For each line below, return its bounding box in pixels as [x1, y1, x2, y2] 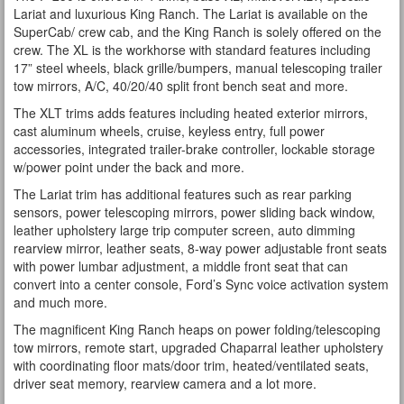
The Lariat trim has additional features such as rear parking [14, 185, 352, 203]
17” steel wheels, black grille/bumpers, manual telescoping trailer [14, 59, 382, 77]
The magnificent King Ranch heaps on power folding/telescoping [14, 320, 381, 338]
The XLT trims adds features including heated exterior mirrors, [14, 104, 368, 122]
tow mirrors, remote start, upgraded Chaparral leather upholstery [14, 338, 383, 356]
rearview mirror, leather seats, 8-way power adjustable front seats [14, 239, 387, 257]
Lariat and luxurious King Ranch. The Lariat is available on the [14, 5, 368, 23]
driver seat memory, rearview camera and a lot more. [14, 374, 317, 392]
